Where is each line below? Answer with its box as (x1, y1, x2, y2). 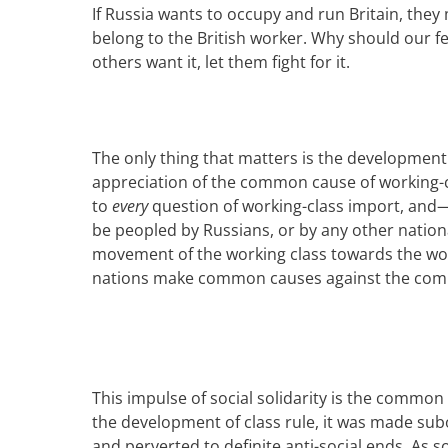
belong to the (92, 27, 197, 49)
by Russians (181, 219, 270, 241)
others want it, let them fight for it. (92, 51, 350, 73)
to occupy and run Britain (207, 3, 399, 25)
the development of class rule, (92, 411, 323, 433)
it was (323, 411, 366, 433)
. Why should (303, 27, 404, 49)
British (197, 27, 246, 49)
